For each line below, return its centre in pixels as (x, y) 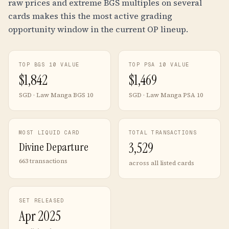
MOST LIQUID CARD (49, 133)
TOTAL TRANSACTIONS (163, 133)
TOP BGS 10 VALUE (49, 65)
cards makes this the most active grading (90, 16)
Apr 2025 (40, 216)
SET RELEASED (42, 201)
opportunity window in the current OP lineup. (98, 29)
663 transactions (43, 161)
